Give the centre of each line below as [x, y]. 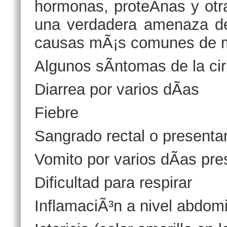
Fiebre [56, 113]
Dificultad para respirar [113, 183]
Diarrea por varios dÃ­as [117, 89]
